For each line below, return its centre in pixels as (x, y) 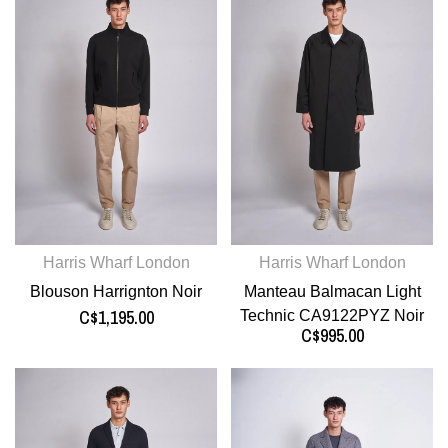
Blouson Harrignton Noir (116, 292)
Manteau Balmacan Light (332, 292)
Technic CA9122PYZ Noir (332, 316)
